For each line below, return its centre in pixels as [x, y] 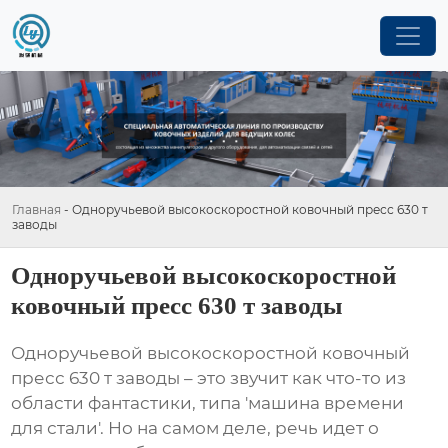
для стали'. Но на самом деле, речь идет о [195, 428]
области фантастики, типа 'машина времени [208, 403]
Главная [36, 209]
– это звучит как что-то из [293, 378]
